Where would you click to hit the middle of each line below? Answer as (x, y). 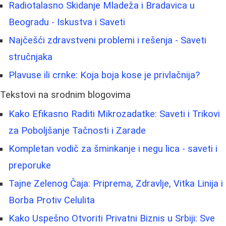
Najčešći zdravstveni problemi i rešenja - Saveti (107, 41)
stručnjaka (31, 57)
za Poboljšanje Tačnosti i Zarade (77, 131)
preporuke (30, 166)
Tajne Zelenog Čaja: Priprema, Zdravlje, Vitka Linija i (116, 184)
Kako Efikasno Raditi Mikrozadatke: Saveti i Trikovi (114, 114)
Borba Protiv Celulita (52, 201)
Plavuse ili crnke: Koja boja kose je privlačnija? (104, 75)
